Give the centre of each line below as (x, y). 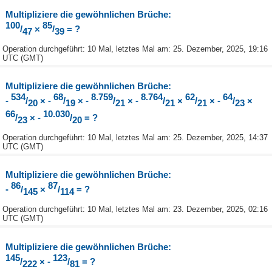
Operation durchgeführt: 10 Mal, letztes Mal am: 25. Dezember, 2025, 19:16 (135, 49)
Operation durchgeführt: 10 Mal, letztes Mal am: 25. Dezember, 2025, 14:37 (135, 138)
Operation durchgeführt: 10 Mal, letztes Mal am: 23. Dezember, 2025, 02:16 (135, 209)
